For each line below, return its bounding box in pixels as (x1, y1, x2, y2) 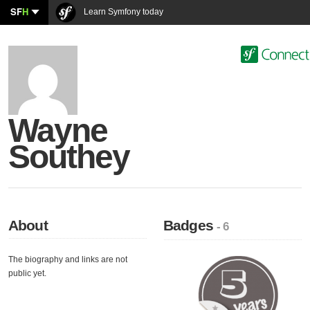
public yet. (8, 268, 46, 278)
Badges (163, 217, 217, 233)
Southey (8, 138, 130, 175)
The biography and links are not (8, 255, 127, 264)
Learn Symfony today (82, 7, 163, 17)
